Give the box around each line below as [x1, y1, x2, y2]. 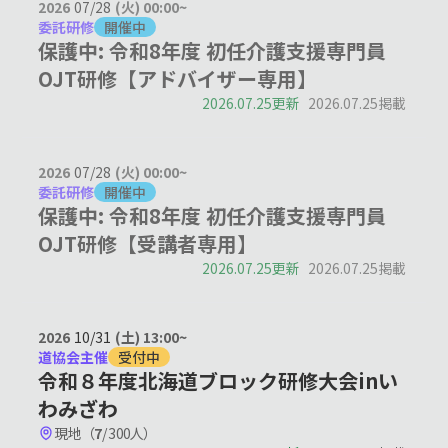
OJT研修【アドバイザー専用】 [38, 64, 318, 94]
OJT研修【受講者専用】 [38, 229, 258, 259]
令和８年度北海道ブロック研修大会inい [38, 366, 399, 396]
